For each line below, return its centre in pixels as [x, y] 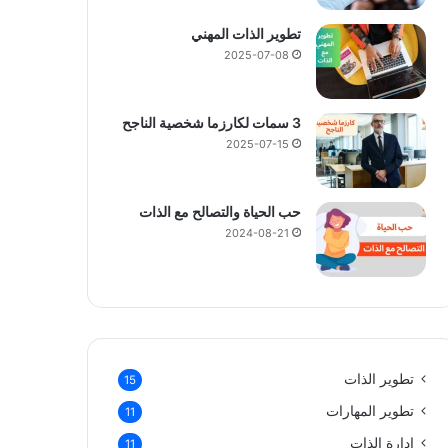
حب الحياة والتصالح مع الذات [219, 211]
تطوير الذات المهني [245, 33]
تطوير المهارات [369, 411]
